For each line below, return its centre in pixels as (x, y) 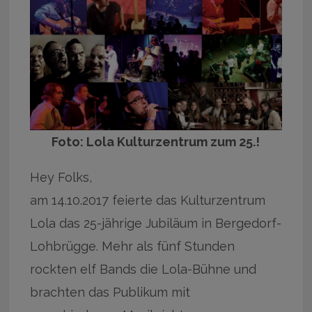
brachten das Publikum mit (110, 292)
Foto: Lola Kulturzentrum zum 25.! (156, 142)
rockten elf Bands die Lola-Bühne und (143, 270)
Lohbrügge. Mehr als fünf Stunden (133, 247)
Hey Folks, (61, 178)
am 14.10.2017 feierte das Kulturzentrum (148, 201)
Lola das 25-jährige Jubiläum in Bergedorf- (156, 224)
